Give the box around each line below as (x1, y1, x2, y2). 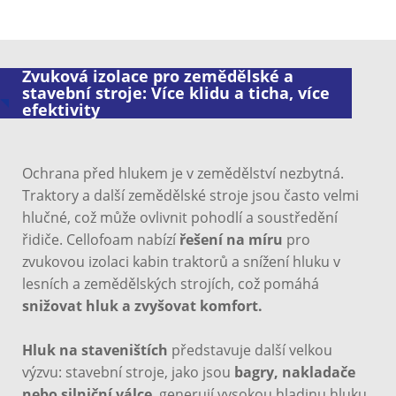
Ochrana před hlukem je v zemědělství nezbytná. (22, 164, 344, 184)
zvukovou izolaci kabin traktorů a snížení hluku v (22, 252, 340, 272)
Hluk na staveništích (22, 340, 168, 361)
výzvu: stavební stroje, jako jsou (22, 362, 234, 383)
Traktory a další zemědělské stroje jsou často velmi (22, 186, 359, 206)
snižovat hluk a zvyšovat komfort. (22, 296, 266, 316)
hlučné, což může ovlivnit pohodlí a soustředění (22, 208, 338, 228)
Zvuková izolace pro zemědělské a (22, 65, 293, 88)
